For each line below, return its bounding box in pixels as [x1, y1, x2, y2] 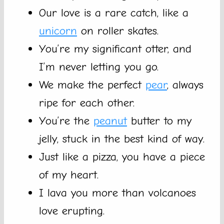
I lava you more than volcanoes [39, 186, 196, 200]
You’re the [39, 114, 93, 128]
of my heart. [39, 168, 98, 182]
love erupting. [39, 204, 104, 218]
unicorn [39, 24, 77, 38]
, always [167, 78, 203, 92]
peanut [93, 114, 127, 128]
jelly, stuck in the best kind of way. [39, 132, 204, 146]
